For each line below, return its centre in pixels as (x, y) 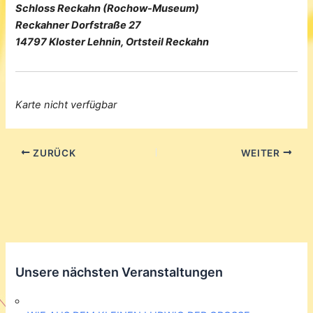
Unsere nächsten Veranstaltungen (119, 272)
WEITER (262, 153)
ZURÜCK (53, 153)
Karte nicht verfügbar (66, 105)
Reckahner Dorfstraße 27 (79, 26)
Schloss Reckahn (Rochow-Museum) (108, 9)
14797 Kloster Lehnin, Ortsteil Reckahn (112, 42)
